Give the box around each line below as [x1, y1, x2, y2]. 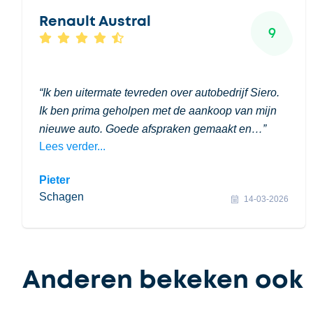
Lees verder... [39, 140, 105, 152]
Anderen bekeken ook [22, 268, 303, 293]
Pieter [39, 174, 70, 186]
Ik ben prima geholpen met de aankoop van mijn [39, 105, 277, 117]
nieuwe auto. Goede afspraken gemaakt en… [39, 123, 263, 135]
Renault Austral [39, 15, 151, 29]
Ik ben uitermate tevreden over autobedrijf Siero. [43, 87, 279, 99]
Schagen [39, 191, 84, 203]
